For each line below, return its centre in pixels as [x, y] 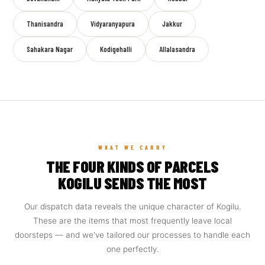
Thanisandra [45, 24]
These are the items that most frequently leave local [132, 221]
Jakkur [172, 24]
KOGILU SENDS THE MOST [132, 183]
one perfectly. [132, 249]
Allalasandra [177, 49]
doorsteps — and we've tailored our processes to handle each [132, 235]
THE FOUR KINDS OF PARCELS [132, 166]
